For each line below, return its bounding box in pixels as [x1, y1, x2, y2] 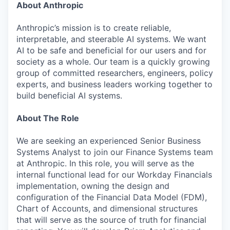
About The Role [16, 113, 79, 123]
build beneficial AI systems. [16, 90, 122, 101]
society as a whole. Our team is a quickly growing [16, 56, 210, 67]
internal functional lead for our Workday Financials [16, 169, 212, 180]
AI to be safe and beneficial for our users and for [16, 45, 206, 55]
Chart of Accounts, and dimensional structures [16, 203, 198, 214]
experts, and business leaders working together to [16, 79, 213, 89]
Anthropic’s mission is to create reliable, [16, 23, 171, 33]
